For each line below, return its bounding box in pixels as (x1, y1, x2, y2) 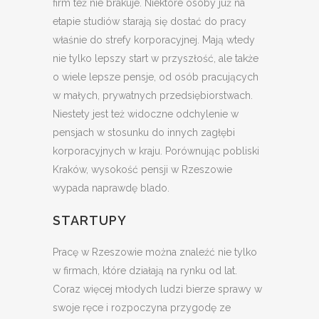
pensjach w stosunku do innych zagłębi (53, 127, 235, 139)
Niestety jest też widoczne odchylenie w (53, 108, 239, 120)
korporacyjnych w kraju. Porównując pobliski (53, 145, 259, 157)
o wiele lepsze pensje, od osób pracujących (53, 71, 258, 83)
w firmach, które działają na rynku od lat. (53, 265, 237, 277)
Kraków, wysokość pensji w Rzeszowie (53, 164, 232, 176)
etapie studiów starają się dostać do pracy (53, 16, 246, 28)
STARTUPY (53, 213, 127, 229)
